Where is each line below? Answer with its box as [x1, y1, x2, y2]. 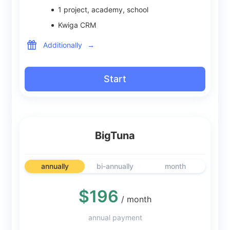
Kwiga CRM [58, 21, 96, 29]
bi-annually [96, 162, 133, 170]
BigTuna [95, 129, 135, 142]
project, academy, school [62, 5, 148, 14]
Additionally [43, 40, 82, 49]
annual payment [88, 213, 142, 222]
